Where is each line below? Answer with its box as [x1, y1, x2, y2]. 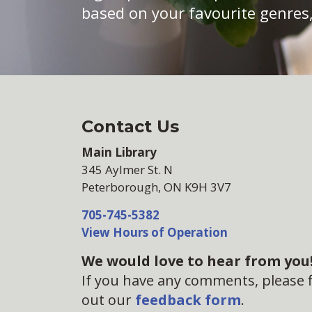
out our [81, 290, 135, 309]
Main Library [81, 144, 157, 160]
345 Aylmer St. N [81, 162, 173, 178]
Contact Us [81, 116, 179, 136]
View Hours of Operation [81, 224, 228, 240]
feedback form [135, 290, 241, 309]
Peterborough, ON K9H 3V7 [81, 179, 231, 195]
